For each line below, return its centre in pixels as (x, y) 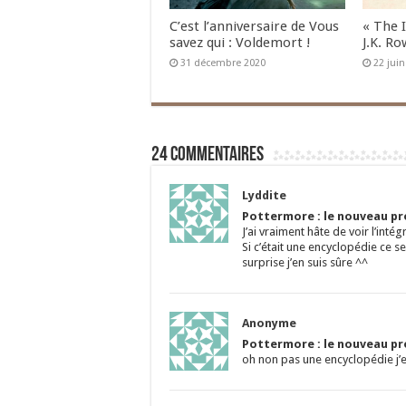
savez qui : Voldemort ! (240, 43)
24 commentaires (208, 156)
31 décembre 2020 (223, 63)
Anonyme (269, 324)
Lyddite (264, 196)
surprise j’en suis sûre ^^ (305, 263)
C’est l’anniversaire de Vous (254, 27)
